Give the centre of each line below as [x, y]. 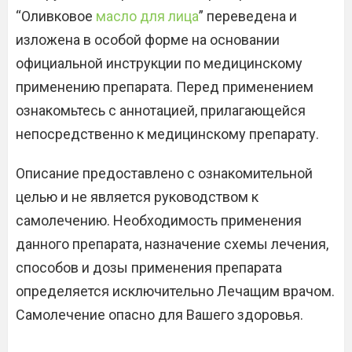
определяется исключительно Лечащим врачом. [175, 291]
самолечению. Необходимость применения [159, 221]
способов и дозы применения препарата [149, 268]
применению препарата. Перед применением [165, 87]
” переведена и [248, 16]
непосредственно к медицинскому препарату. [167, 134]
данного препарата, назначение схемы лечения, [172, 244]
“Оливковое [56, 16]
